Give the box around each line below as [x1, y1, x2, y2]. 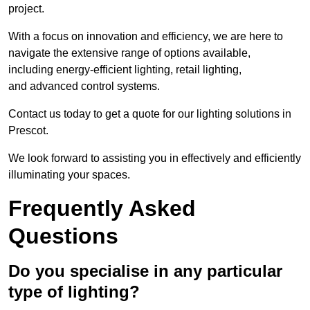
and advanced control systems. [8, 80, 160, 93]
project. [8, 3, 44, 15]
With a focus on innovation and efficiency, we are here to [8, 30, 283, 43]
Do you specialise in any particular [8, 262, 282, 281]
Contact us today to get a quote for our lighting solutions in [8, 108, 291, 120]
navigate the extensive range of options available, [8, 47, 250, 60]
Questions [8, 224, 118, 249]
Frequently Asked [8, 196, 196, 221]
